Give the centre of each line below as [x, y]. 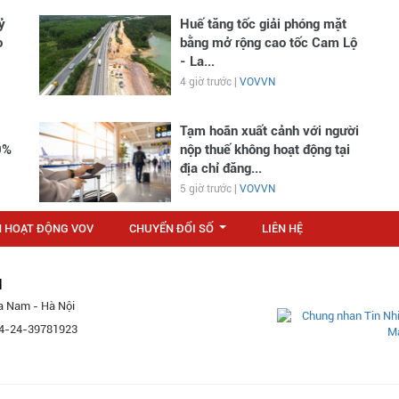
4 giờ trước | [209, 81]
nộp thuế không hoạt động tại [265, 149]
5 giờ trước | [209, 188]
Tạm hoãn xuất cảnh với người [269, 130]
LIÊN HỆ [282, 228]
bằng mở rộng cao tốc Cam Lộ [268, 42]
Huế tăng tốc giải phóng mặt [263, 24]
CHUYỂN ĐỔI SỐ [171, 228]
